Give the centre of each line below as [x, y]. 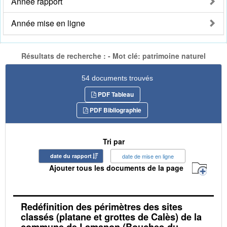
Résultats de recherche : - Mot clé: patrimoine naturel [113, 56]
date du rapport [71, 156]
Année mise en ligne [48, 23]
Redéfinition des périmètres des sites [102, 206]
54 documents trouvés [117, 78]
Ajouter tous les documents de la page [116, 168]
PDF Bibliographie [115, 110]
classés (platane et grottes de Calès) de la [111, 217]
